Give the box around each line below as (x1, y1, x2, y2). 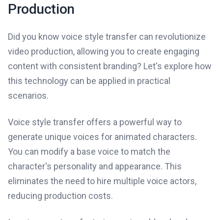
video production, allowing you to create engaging (8, 46, 199, 56)
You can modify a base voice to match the (8, 146, 170, 157)
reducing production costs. (8, 191, 113, 201)
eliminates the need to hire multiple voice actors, (8, 176, 196, 186)
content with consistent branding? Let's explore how (8, 61, 212, 71)
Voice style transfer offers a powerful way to (8, 117, 182, 127)
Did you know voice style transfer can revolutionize (8, 31, 206, 42)
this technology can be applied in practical (8, 76, 170, 86)
